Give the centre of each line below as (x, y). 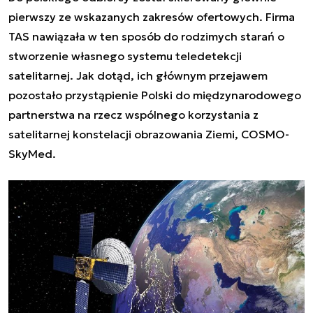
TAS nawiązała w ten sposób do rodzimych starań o (146, 37)
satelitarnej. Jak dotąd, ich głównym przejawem (138, 76)
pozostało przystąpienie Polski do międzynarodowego (155, 95)
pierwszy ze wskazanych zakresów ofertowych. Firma (152, 17)
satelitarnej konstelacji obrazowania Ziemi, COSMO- (149, 134)
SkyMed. (32, 154)
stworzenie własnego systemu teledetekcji (125, 56)
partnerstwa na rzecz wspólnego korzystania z (133, 115)
